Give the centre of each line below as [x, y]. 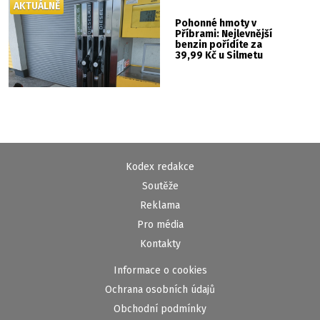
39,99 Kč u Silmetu [219, 55]
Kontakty [160, 244]
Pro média [160, 225]
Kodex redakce [160, 167]
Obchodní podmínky [160, 309]
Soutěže [160, 186]
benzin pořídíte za [219, 44]
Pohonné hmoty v [216, 23]
